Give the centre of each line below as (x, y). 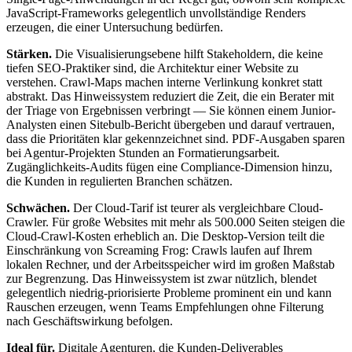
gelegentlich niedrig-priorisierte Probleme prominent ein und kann (169, 293)
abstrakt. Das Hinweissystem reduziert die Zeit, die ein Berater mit (170, 97)
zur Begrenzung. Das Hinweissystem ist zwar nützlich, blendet (161, 279)
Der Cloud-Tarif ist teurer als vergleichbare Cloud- (196, 208)
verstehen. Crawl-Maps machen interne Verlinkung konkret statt (164, 82)
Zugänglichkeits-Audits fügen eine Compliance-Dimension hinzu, (169, 167)
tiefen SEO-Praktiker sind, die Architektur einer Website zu (152, 68)
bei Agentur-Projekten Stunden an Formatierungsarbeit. (143, 153)
